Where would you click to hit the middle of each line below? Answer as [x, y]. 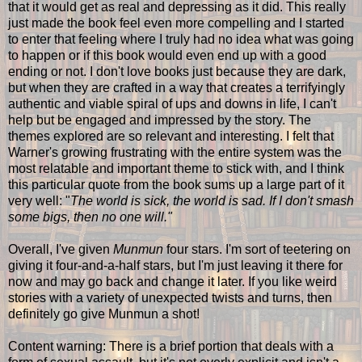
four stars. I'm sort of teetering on [259, 249]
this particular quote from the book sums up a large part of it [176, 184]
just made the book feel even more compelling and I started [176, 23]
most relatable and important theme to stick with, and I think [176, 168]
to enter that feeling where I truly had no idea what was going [181, 39]
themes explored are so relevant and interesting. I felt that [171, 136]
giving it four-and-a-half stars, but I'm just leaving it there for [175, 265]
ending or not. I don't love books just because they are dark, [177, 71]
